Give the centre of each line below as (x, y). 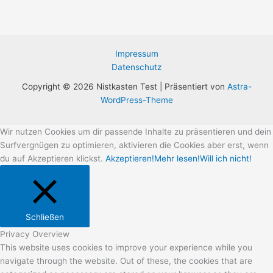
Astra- (239, 86)
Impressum (136, 53)
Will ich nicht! (226, 158)
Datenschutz (136, 67)
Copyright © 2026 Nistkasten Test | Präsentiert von (124, 86)
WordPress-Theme (136, 100)
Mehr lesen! (177, 158)
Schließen (45, 217)
